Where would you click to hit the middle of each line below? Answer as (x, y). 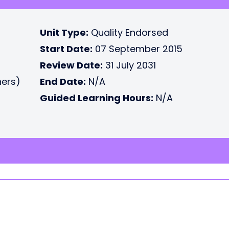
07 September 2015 (138, 49)
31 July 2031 (129, 65)
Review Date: (71, 65)
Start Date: (66, 49)
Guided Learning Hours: (97, 98)
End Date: (63, 82)
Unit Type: (64, 32)
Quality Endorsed (128, 32)
